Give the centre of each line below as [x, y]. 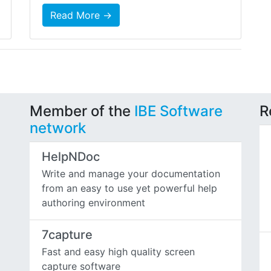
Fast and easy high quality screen [118, 252]
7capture [67, 235]
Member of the [82, 111]
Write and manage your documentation [131, 174]
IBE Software [178, 111]
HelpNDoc [71, 157]
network [58, 128]
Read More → [81, 15]
